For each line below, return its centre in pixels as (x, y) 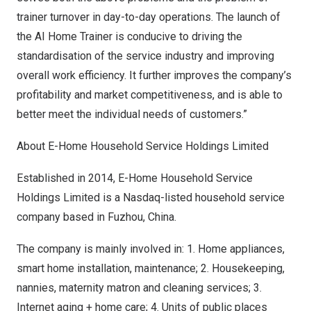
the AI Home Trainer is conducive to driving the (129, 36)
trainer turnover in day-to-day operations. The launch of (149, 17)
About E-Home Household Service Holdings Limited (143, 146)
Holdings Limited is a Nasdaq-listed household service (151, 197)
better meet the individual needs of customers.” (132, 114)
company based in (62, 217)
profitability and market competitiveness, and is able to (150, 95)
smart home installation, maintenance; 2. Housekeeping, (151, 268)
